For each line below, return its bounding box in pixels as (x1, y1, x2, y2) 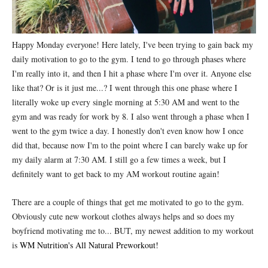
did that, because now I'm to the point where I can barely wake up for (12, 139, 248, 151)
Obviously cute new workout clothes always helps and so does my (12, 211, 234, 223)
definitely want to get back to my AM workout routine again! (12, 168, 220, 180)
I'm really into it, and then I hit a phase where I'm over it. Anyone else (12, 68, 251, 80)
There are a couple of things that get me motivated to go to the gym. (12, 196, 244, 208)
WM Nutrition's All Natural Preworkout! (20, 239, 159, 251)
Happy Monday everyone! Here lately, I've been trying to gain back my (12, 39, 253, 51)
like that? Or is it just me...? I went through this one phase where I (12, 82, 237, 94)
